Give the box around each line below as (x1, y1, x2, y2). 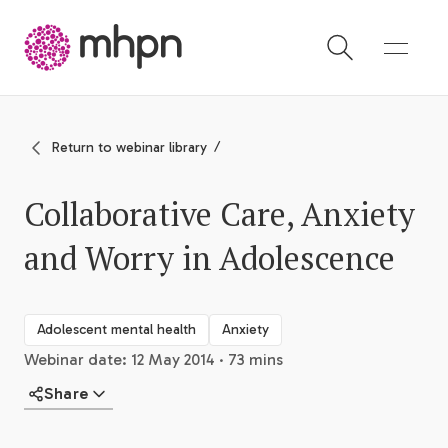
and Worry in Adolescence (24, 237, 395, 279)
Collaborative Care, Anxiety (24, 193, 415, 235)
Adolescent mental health (37, 320, 196, 338)
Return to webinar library (52, 138, 207, 156)
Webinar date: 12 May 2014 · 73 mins (24, 349, 283, 369)
